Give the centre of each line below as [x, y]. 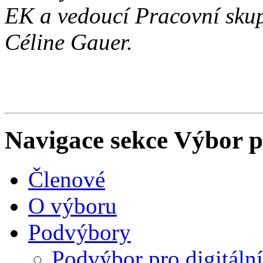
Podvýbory [80, 232]
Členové [67, 179]
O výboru [73, 205]
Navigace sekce [86, 140]
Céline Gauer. [69, 42]
